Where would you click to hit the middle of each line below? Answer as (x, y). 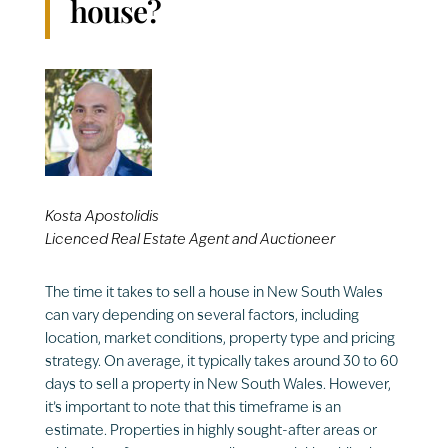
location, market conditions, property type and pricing (219, 340)
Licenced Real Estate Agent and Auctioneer (189, 241)
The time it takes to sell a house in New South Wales (213, 294)
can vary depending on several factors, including (201, 317)
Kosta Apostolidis (101, 218)
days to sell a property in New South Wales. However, (217, 386)
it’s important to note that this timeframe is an (192, 409)
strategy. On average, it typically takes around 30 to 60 (221, 363)
